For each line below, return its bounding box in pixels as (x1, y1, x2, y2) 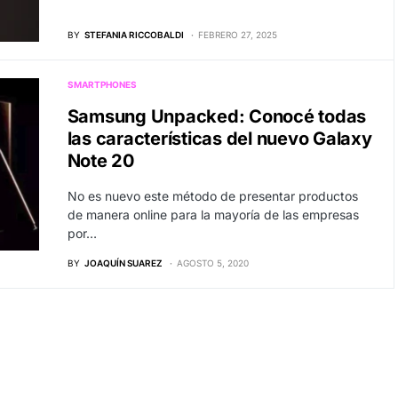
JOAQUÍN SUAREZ (84, 258, 163, 269)
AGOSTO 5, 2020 (176, 258, 249, 269)
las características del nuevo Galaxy (67, 128, 372, 150)
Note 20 (67, 150, 134, 172)
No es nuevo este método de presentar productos (67, 188, 358, 204)
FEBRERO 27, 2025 (197, 29, 277, 41)
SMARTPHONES (67, 79, 137, 91)
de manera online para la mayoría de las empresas (67, 207, 359, 223)
